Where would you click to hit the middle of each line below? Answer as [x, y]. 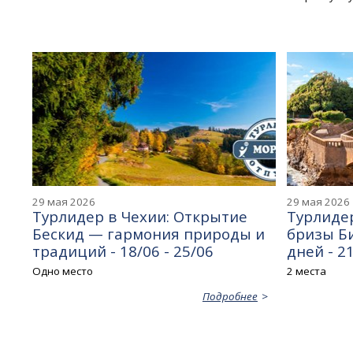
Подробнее [230, 297]
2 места [306, 271]
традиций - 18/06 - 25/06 [123, 251]
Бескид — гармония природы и [149, 233]
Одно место [63, 271]
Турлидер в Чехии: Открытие [140, 216]
